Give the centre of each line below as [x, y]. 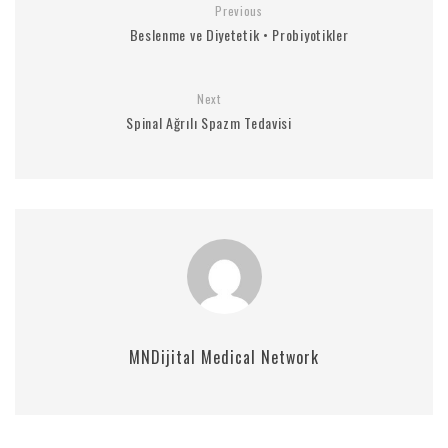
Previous [239, 10]
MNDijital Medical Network [224, 357]
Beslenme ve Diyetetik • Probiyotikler [239, 34]
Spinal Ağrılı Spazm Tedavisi [209, 122]
